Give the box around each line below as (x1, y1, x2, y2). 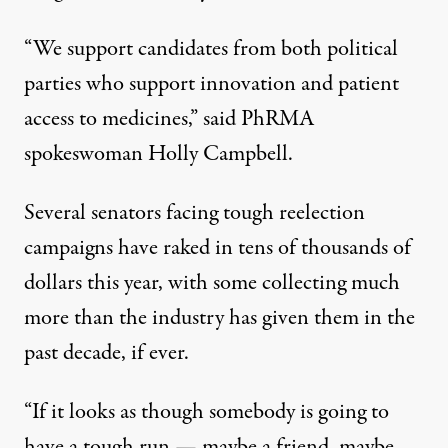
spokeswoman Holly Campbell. (24, 138, 293, 171)
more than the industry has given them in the (24, 302, 415, 335)
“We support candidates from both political (24, 33, 398, 66)
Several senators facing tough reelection (24, 197, 365, 230)
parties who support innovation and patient (24, 68, 399, 101)
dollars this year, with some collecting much (24, 267, 400, 300)
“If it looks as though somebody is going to (24, 396, 389, 429)
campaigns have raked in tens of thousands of (24, 232, 411, 265)
